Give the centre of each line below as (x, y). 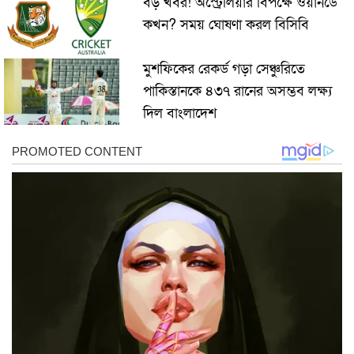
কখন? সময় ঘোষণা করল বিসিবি (226, 24)
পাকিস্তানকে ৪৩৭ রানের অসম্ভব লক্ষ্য (237, 91)
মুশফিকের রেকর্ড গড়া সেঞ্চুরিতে (224, 69)
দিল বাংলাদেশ (179, 113)
